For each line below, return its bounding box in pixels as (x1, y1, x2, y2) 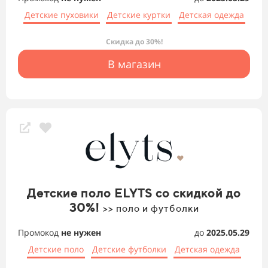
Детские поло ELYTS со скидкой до (27, 186, 241, 200)
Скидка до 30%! (105, 36, 163, 47)
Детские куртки (106, 9, 170, 21)
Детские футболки (92, 243, 166, 255)
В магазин (107, 57, 161, 72)
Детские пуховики (24, 9, 99, 21)
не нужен (61, 227, 101, 239)
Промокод (18, 227, 61, 239)
